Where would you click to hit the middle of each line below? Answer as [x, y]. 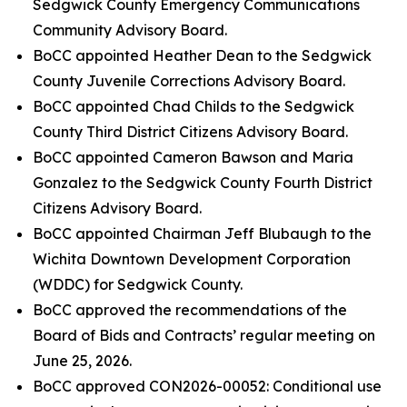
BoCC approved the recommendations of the [190, 310]
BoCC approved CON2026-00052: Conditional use [207, 386]
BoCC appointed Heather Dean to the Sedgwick [202, 55]
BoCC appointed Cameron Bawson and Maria [193, 157]
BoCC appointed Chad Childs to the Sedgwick [194, 106]
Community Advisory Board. [130, 30]
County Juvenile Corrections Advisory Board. [189, 81]
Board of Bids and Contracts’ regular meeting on [204, 335]
